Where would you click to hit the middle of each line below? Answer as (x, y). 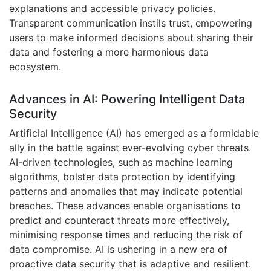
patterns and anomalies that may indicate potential (126, 191)
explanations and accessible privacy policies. (112, 8)
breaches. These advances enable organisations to (125, 206)
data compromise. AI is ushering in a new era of (118, 249)
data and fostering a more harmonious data (109, 52)
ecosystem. (35, 67)
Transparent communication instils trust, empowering (131, 23)
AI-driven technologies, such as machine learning (121, 162)
